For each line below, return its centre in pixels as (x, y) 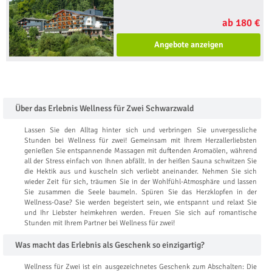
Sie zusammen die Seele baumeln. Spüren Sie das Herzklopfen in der (141, 192)
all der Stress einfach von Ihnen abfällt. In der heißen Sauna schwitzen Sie (141, 161)
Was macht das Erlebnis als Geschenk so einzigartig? (110, 245)
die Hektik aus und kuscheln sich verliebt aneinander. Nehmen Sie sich (141, 172)
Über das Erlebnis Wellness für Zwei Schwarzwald (104, 109)
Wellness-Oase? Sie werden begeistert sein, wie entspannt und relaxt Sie (141, 203)
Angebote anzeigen (189, 45)
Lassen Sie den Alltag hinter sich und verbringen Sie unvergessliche (141, 131)
